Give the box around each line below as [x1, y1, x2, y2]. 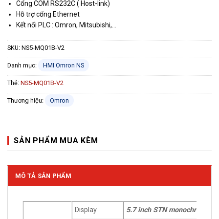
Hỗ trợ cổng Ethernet [16, 10, 80, 18]
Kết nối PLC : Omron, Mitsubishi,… [16, 21, 117, 29]
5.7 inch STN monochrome [126, 206, 210, 215]
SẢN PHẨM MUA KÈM [14, 136, 98, 146]
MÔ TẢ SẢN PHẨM [15, 172, 72, 180]
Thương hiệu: [7, 96, 45, 104]
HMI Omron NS [43, 61, 84, 69]
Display [75, 206, 97, 215]
